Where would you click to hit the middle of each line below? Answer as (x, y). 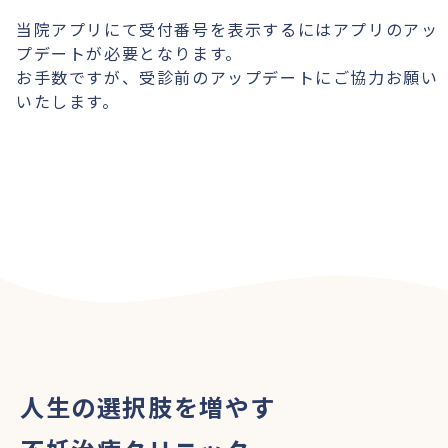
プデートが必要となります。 (129, 53)
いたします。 (68, 101)
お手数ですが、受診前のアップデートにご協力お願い (227, 77)
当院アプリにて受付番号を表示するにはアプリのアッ (227, 29)
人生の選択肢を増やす (148, 406)
